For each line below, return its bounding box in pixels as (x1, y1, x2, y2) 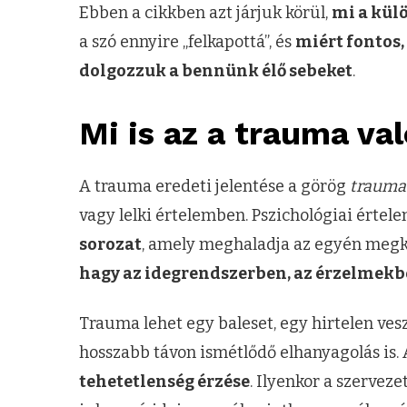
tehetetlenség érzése (79, 371, 250, 392)
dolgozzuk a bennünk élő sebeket (79, 60, 352, 81)
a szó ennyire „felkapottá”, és (79, 31, 295, 52)
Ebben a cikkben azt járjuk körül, (79, 2, 332, 23)
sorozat (79, 234, 142, 255)
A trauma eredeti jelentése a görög (79, 176, 350, 197)
